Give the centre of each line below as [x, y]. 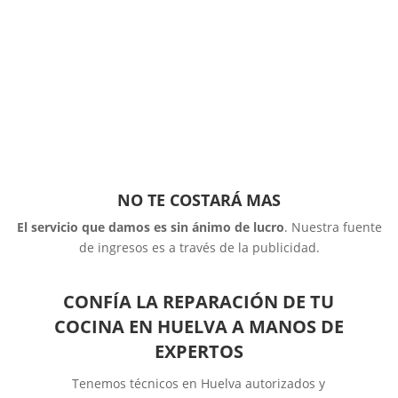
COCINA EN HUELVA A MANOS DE [199, 326]
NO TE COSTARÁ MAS [199, 199]
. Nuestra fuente [333, 227]
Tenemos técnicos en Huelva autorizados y [199, 383]
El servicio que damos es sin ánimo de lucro [150, 227]
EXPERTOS [199, 351]
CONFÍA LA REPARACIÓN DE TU [199, 301]
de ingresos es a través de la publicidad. [199, 247]
